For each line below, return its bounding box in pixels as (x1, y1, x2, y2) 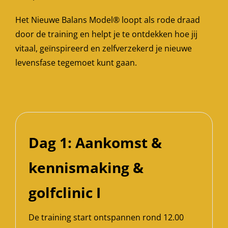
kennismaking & (28, 157, 144, 177)
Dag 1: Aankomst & (28, 132, 162, 152)
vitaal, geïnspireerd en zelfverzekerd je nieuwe (15, 42, 192, 54)
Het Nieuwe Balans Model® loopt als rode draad (15, 14, 200, 25)
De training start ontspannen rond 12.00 (28, 211, 184, 223)
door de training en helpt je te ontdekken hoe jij (15, 28, 197, 40)
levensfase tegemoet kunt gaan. (15, 56, 137, 68)
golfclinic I (28, 182, 101, 202)
